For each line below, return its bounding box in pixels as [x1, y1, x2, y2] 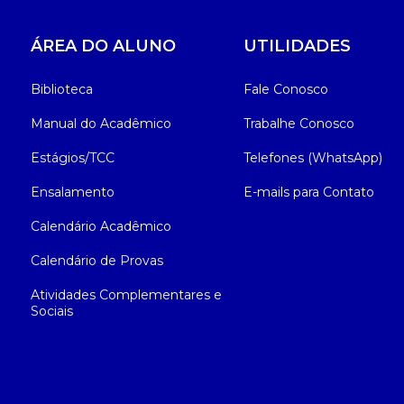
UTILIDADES [243, 36, 351, 57]
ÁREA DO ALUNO [31, 36, 176, 57]
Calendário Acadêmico [31, 218, 171, 235]
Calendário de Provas [31, 252, 163, 270]
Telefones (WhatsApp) [243, 150, 382, 167]
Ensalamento [31, 184, 115, 201]
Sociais [31, 303, 73, 320]
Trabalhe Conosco [243, 115, 354, 133]
